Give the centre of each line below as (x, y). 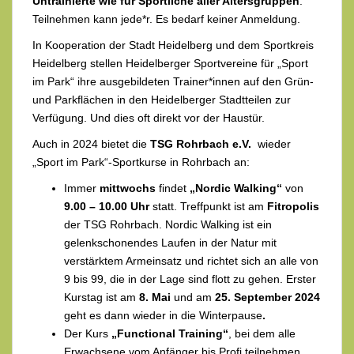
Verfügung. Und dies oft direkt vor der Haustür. (149, 118)
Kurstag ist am (102, 298)
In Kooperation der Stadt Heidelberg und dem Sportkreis (173, 45)
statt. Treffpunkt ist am (208, 207)
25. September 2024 (267, 298)
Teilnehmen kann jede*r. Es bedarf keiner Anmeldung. (166, 19)
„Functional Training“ (170, 334)
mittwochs (129, 188)
